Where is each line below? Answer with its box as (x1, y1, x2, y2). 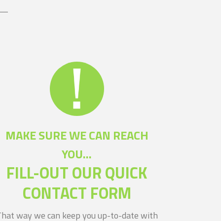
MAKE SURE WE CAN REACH (5, 126, 148, 144)
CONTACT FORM (22, 181, 131, 205)
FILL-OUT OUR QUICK (6, 161, 147, 184)
